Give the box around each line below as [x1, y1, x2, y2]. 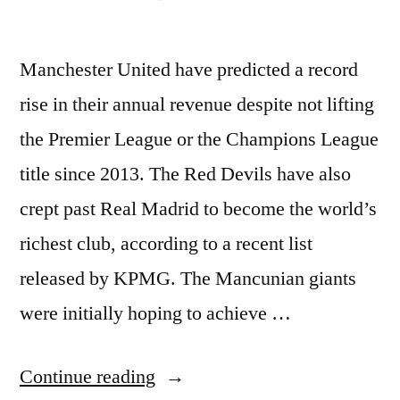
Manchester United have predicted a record [20, 56, 358, 82]
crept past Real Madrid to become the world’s [20, 196, 377, 221]
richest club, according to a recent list [20, 230, 312, 256]
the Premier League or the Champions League [20, 126, 379, 152]
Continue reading [20, 363, 155, 389]
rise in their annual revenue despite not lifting [20, 91, 374, 117]
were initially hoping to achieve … [20, 300, 291, 326]
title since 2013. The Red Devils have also [20, 161, 351, 187]
